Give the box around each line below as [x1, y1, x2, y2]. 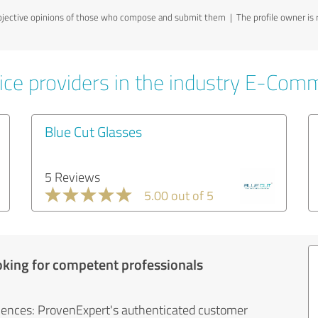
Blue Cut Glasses [45, 121, 142, 141]
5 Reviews [45, 168, 100, 185]
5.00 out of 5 [144, 187, 214, 204]
